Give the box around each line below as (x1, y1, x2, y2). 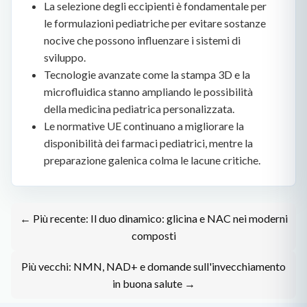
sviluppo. (43, 50, 86, 64)
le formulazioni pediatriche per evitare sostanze (43, 16, 266, 29)
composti (131, 229, 176, 243)
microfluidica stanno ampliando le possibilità (43, 84, 253, 98)
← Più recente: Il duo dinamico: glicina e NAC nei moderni (19, 212, 288, 225)
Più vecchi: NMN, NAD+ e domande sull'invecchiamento (21, 260, 286, 273)
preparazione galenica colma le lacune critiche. (43, 153, 260, 167)
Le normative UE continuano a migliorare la (43, 119, 244, 132)
